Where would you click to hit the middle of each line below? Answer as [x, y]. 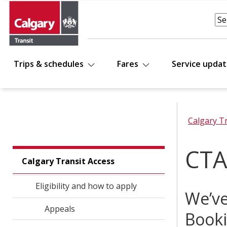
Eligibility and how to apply [86, 186]
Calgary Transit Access [68, 161]
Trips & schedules [50, 64]
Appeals [60, 209]
